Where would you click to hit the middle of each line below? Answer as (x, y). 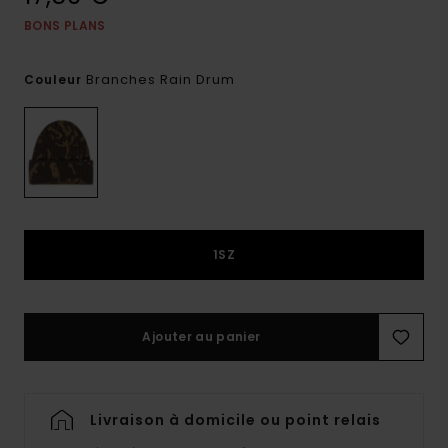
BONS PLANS (65, 25)
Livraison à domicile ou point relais (235, 420)
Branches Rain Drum (160, 79)
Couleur (55, 79)
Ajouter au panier (201, 337)
